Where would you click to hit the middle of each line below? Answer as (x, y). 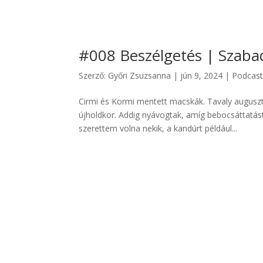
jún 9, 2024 (202, 76)
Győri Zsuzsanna (140, 76)
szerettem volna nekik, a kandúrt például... (158, 129)
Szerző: (94, 76)
